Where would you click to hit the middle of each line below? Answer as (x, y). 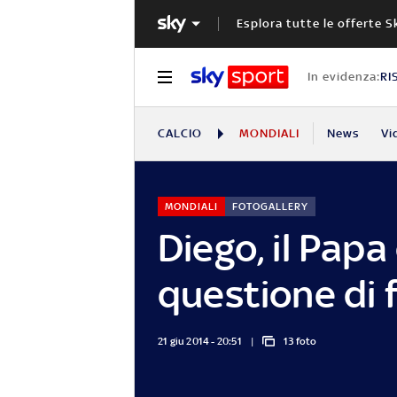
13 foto (300, 341)
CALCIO (180, 133)
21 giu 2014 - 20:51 (200, 341)
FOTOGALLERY (270, 206)
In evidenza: (343, 76)
